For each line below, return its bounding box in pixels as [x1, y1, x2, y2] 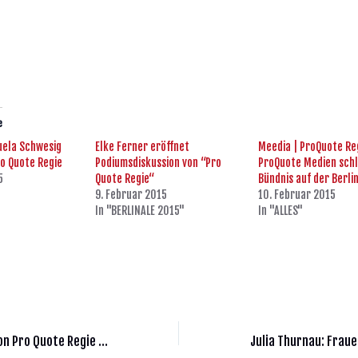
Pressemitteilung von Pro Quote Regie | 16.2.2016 [98, 332, 108, 349]
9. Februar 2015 [94, 188, 167, 202]
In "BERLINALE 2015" [94, 204, 185, 218]
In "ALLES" [258, 204, 304, 218]
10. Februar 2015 [258, 188, 336, 202]
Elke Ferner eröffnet [94, 140, 189, 154]
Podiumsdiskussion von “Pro [94, 156, 221, 170]
